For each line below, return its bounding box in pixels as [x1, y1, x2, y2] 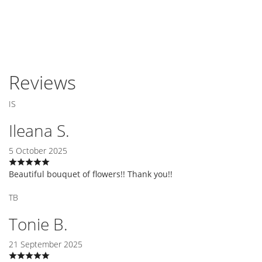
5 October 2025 [9, 144, 67, 156]
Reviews [9, 69, 76, 95]
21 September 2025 [9, 238, 82, 250]
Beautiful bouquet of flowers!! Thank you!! [9, 168, 173, 180]
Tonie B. [9, 212, 68, 235]
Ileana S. [9, 119, 70, 142]
